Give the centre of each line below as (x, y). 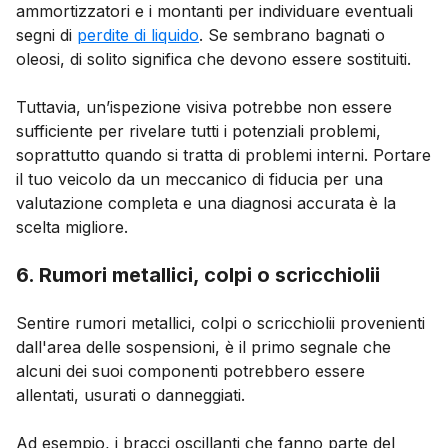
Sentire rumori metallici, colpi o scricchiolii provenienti (220, 322)
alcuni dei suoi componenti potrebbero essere (190, 370)
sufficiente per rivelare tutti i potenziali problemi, (198, 130)
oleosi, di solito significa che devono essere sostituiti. (213, 58)
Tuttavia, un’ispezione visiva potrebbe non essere (204, 106)
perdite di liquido (138, 34)
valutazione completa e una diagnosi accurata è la (206, 202)
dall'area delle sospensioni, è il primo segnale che (203, 346)
